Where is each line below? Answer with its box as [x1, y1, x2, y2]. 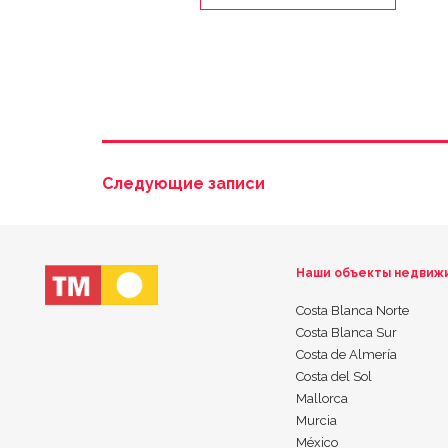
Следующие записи [102, 174, 265, 194]
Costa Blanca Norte [295, 303, 409, 319]
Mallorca [295, 391, 348, 407]
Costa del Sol [295, 369, 372, 385]
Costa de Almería [295, 347, 397, 363]
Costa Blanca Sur [295, 325, 397, 341]
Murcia [295, 413, 337, 429]
